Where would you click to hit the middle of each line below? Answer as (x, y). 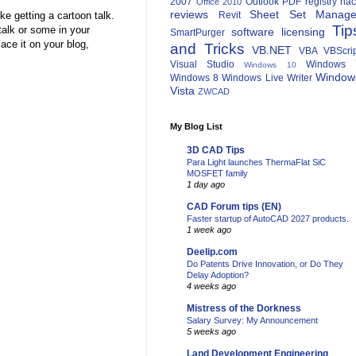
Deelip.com (212, 252)
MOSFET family (217, 174)
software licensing (278, 32)
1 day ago (206, 185)
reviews (189, 15)
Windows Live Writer (267, 78)
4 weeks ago (211, 286)
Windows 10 (270, 65)
